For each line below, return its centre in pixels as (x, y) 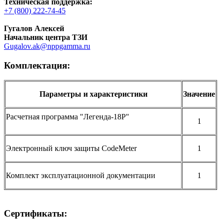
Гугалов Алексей (34, 28)
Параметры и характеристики (93, 94)
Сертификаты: (36, 213)
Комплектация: (37, 65)
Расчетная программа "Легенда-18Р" (93, 117)
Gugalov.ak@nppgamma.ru (47, 46)
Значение (199, 94)
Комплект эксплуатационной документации (81, 176)
